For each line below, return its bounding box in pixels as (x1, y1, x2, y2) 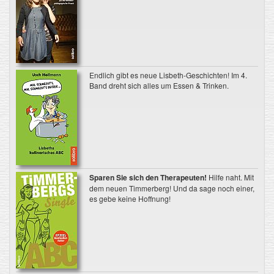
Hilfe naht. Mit (208, 172, 254, 182)
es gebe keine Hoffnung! (89, 193, 171, 204)
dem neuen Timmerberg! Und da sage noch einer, (89, 183, 254, 193)
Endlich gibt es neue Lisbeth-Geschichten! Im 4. (89, 70, 247, 80)
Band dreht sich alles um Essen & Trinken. (89, 80, 229, 91)
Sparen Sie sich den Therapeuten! (89, 172, 209, 183)
